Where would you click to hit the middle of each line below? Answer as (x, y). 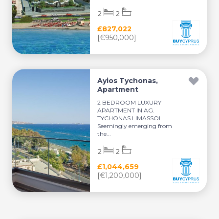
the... (104, 134)
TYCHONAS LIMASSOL (130, 118)
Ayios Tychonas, (128, 81)
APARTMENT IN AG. (126, 110)
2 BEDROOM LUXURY (130, 102)
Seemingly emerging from (135, 126)
